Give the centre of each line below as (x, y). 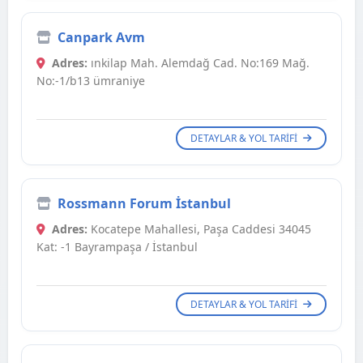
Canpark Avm (101, 38)
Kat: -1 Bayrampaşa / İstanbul (117, 247)
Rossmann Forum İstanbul (144, 204)
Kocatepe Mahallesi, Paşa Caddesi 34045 (199, 229)
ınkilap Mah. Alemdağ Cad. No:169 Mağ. (199, 63)
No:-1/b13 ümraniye (91, 81)
